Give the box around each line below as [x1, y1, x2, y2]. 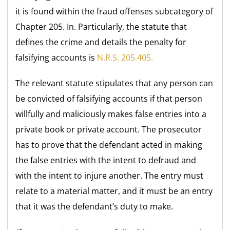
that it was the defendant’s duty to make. [15, 200, 174, 212]
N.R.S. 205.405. [95, 51, 154, 63]
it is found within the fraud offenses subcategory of [15, 5, 214, 17]
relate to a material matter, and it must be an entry [15, 185, 213, 197]
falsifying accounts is [15, 51, 95, 63]
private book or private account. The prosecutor [15, 123, 202, 135]
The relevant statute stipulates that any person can [15, 77, 214, 89]
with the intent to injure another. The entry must [15, 169, 204, 181]
